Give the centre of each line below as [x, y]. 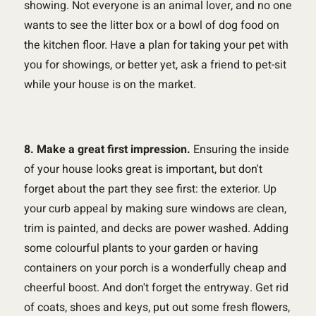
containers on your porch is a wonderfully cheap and [155, 268]
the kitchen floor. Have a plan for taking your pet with [156, 45]
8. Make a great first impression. [107, 149]
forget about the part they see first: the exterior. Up [150, 189]
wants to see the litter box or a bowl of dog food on [151, 25]
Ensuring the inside [239, 149]
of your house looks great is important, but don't [143, 169]
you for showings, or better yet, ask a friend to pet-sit [155, 65]
